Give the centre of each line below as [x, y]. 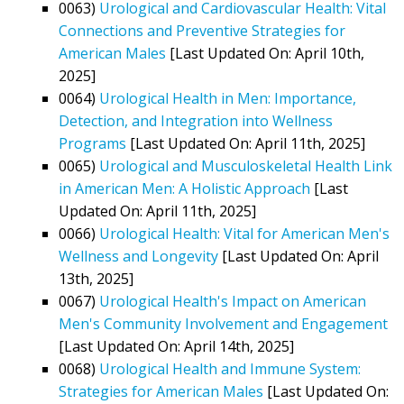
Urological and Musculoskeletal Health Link [246, 165]
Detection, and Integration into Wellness [196, 120]
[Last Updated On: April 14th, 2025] [176, 346]
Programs [92, 143]
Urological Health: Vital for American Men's [244, 233]
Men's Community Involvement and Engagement [223, 323]
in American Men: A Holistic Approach [184, 188]
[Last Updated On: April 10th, [265, 53]
